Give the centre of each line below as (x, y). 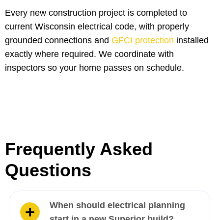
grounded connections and (57, 41)
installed (191, 41)
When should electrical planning (117, 206)
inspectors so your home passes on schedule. (95, 68)
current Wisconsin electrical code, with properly (97, 27)
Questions (48, 170)
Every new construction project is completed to (96, 13)
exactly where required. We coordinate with (89, 54)
